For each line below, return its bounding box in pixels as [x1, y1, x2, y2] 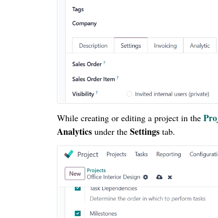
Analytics [57, 125, 92, 138]
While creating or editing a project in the [57, 112, 203, 124]
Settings [130, 125, 162, 138]
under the [92, 126, 130, 138]
